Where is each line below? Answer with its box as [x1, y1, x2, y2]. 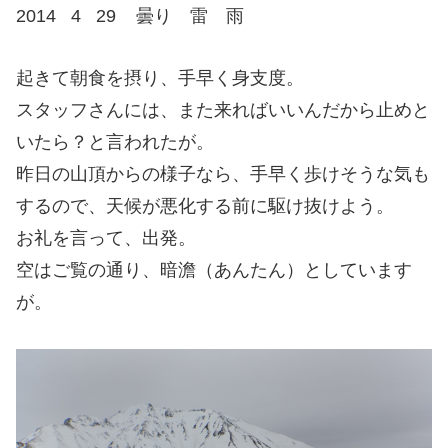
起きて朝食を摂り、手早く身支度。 [16, 68, 304, 89]
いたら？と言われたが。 [16, 132, 214, 153]
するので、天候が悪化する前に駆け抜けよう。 [16, 196, 394, 217]
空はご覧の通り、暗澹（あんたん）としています [16, 260, 412, 281]
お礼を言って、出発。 [16, 228, 196, 249]
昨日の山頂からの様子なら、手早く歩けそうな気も [16, 164, 430, 185]
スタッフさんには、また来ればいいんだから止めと [16, 100, 430, 121]
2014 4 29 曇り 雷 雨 [16, 5, 244, 26]
